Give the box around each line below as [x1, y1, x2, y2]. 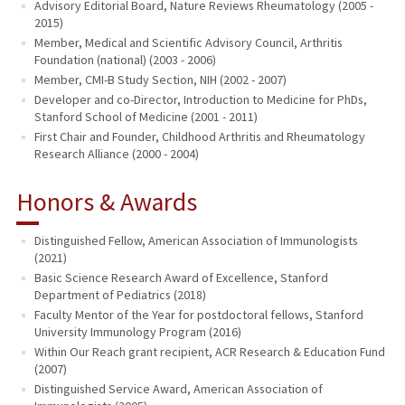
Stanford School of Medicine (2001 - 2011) [33, 108, 258, 125]
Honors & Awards [15, 184, 197, 218]
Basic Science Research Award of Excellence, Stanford [33, 268, 328, 286]
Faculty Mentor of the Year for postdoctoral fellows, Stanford [33, 306, 363, 323]
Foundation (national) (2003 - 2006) [33, 51, 216, 68]
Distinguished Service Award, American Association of [33, 380, 323, 397]
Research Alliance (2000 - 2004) [33, 145, 199, 162]
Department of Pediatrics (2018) [33, 286, 206, 303]
